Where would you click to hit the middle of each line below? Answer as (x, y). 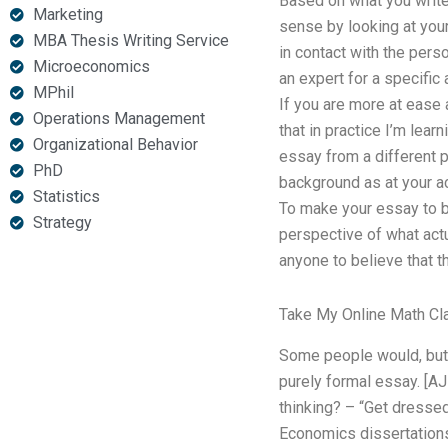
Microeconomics (91, 66)
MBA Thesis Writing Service (130, 40)
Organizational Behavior (115, 144)
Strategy (62, 222)
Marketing (67, 14)
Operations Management (118, 118)
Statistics (66, 196)
